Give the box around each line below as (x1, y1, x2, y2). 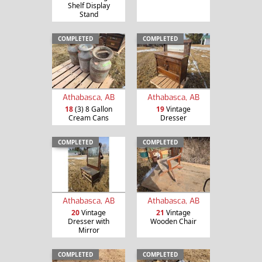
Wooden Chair (150, 216, 196, 226)
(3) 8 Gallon (73, 104, 112, 115)
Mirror (78, 225, 99, 235)
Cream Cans (68, 113, 109, 123)
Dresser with (68, 216, 109, 226)
